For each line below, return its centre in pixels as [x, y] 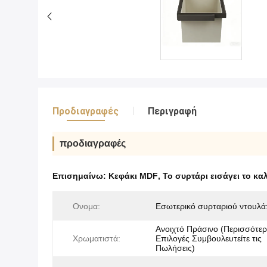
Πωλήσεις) [175, 248]
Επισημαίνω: [80, 176]
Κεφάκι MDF [133, 176]
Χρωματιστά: [97, 239]
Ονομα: [86, 207]
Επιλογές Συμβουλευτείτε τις [209, 239]
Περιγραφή [172, 111]
